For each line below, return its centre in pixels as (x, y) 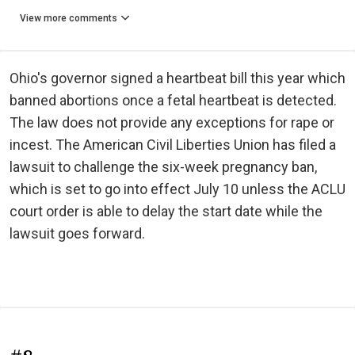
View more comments (69, 18)
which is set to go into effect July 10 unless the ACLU (177, 189)
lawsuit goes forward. (77, 233)
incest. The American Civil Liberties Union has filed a (173, 144)
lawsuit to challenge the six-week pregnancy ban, (163, 166)
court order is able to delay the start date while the (166, 211)
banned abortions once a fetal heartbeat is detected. (173, 100)
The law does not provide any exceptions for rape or (172, 122)
